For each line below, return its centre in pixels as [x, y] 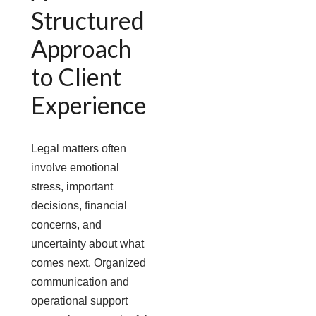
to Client [77, 77]
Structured [88, 20]
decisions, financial [79, 206]
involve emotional [75, 168]
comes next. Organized [89, 263]
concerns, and [67, 225]
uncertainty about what [88, 244]
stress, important [72, 187]
